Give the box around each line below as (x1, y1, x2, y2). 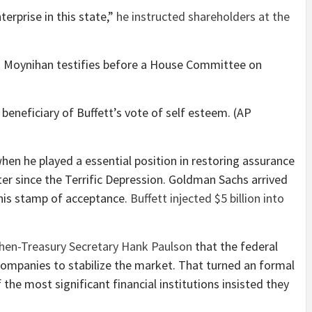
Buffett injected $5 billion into (130, 190, 284, 207)
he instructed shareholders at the (116, 8, 290, 25)
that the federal (192, 238, 278, 255)
